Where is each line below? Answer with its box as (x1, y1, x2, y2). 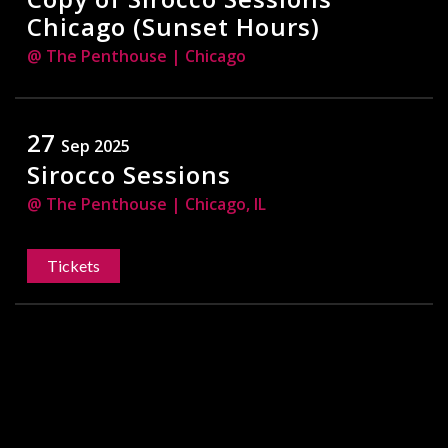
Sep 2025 (61, 135, 130, 157)
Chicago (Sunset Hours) (27, 10, 320, 43)
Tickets (47, 256, 100, 275)
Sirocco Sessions (27, 158, 231, 191)
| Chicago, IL (171, 193, 266, 215)
